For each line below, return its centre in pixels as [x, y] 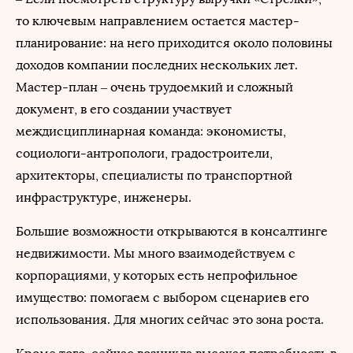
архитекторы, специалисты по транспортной [154, 175]
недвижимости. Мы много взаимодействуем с [156, 253]
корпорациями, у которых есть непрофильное [157, 275]
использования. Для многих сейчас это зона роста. [170, 320]
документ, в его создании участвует [124, 109]
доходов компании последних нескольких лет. [157, 65]
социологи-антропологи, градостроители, [144, 153]
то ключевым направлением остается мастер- [158, 21]
